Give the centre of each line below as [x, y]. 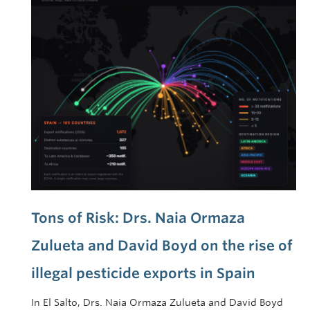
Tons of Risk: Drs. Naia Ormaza [138, 218]
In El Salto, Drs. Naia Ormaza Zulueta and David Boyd [157, 302]
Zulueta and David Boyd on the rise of [162, 245]
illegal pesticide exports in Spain [143, 273]
